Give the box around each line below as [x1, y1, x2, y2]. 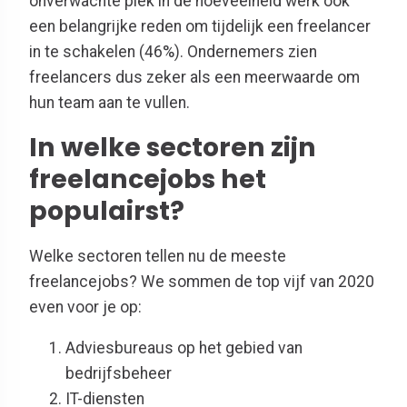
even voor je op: [29, 297, 142, 316]
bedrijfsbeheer [65, 364, 172, 383]
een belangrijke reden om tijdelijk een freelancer [29, 17, 371, 36]
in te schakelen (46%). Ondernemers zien [29, 43, 317, 62]
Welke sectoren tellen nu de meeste [29, 246, 286, 265]
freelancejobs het [29, 160, 266, 197]
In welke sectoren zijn [29, 128, 316, 165]
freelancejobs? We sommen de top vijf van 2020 [29, 272, 374, 291]
